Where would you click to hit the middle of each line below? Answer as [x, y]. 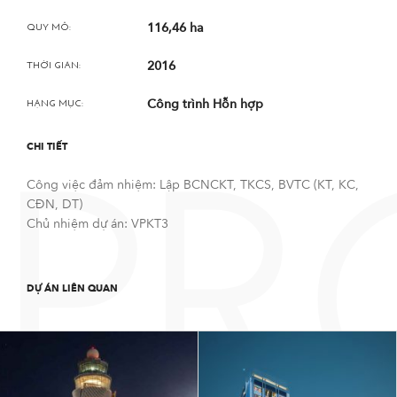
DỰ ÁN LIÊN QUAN [72, 288]
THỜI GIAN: [54, 66]
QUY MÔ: [49, 28]
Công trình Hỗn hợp [205, 104]
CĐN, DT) [54, 204]
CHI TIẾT [47, 147]
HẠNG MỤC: [55, 104]
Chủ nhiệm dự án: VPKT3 [97, 224]
